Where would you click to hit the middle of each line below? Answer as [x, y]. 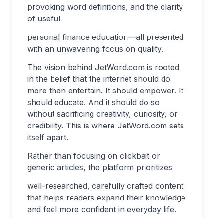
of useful [44, 18]
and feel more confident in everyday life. [102, 209]
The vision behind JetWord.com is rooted [103, 67]
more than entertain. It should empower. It [105, 91]
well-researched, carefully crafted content [105, 186]
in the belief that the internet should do [99, 79]
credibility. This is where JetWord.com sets [106, 126]
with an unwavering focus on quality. [95, 49]
